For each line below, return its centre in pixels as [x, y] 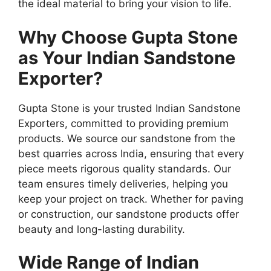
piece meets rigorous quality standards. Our [125, 168]
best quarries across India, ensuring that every [131, 153]
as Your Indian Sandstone [127, 57]
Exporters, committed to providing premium [123, 123]
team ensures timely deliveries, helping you [123, 184]
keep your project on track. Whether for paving [131, 199]
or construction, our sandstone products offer [129, 214]
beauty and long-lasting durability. [102, 229]
